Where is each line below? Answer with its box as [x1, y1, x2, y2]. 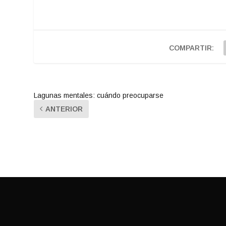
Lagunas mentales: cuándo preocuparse [34, 91, 164, 99]
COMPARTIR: [169, 43, 214, 52]
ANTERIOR [45, 104, 83, 113]
